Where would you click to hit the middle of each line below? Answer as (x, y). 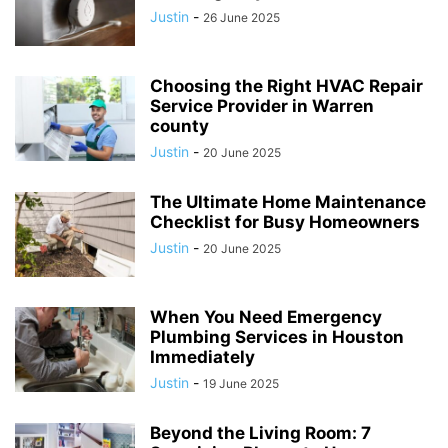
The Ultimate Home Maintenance (288, 202)
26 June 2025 (241, 17)
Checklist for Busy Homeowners (285, 222)
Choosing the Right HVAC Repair (286, 86)
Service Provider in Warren (262, 106)
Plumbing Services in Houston (277, 337)
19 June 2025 (241, 383)
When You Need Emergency (266, 317)
